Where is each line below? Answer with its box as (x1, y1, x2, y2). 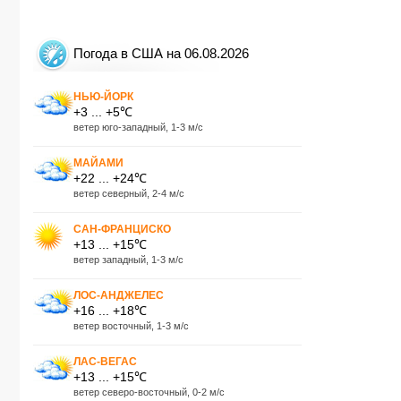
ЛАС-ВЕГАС (73, 354, 137, 368)
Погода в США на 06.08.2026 (73, 46, 249, 61)
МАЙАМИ (73, 156, 124, 169)
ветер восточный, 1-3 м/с (73, 320, 189, 331)
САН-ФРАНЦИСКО (73, 222, 171, 235)
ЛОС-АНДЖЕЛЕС (73, 288, 164, 302)
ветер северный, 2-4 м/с (73, 187, 184, 199)
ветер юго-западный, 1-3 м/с (73, 121, 203, 132)
